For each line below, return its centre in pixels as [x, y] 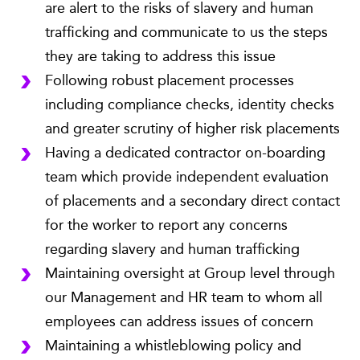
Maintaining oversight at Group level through [190, 274]
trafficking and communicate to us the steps [186, 33]
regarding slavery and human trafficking [172, 250]
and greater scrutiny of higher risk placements [192, 129]
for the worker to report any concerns [166, 226]
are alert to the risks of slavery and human [179, 9]
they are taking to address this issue [160, 57]
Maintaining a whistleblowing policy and [173, 346]
